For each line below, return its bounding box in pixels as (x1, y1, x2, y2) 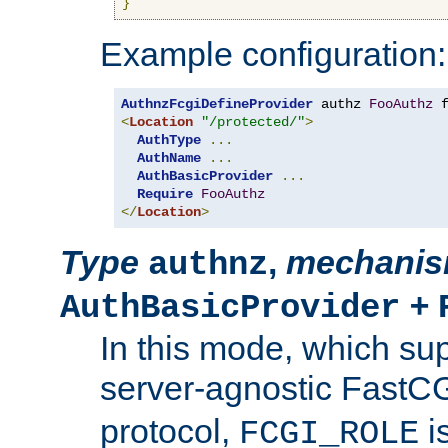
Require (137, 185, 193, 202)
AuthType (137, 131, 201, 148)
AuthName (137, 149, 201, 166)
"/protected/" (201, 113, 305, 130)
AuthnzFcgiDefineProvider (121, 95, 313, 112)
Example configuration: (100, 34, 446, 73)
